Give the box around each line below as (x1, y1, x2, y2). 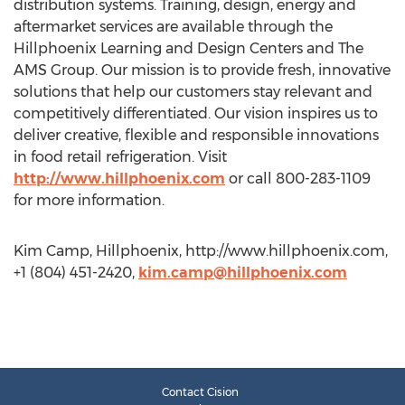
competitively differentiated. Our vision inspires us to (14, 105, 378, 122)
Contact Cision (162, 385, 239, 399)
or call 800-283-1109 (225, 170, 371, 187)
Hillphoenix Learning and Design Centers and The (14, 40, 363, 57)
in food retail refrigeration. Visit (14, 148, 227, 165)
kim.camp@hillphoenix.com (138, 264, 347, 281)
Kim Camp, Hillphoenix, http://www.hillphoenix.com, (14, 242, 388, 259)
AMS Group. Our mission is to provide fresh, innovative (14, 61, 391, 79)
